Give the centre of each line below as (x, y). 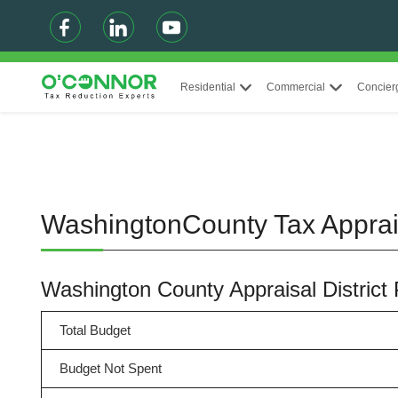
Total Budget (95, 330)
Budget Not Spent (110, 368)
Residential (207, 87)
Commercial (296, 87)
